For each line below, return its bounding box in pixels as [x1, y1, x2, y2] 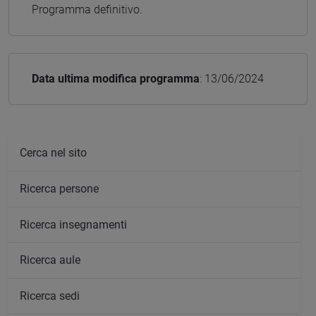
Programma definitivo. [32, 2, 142, 16]
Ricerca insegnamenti [20, 217, 127, 231]
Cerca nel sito [20, 146, 87, 160]
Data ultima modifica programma [32, 71, 200, 85]
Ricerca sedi [20, 288, 80, 303]
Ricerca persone [20, 182, 99, 196]
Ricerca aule [20, 253, 80, 267]
